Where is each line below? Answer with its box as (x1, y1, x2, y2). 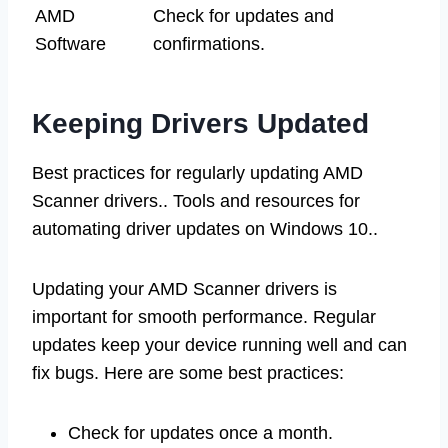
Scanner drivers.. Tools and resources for (32, 190, 360, 211)
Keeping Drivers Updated (32, 107, 369, 139)
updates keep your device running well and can (32, 334, 407, 355)
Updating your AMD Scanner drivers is (32, 278, 337, 299)
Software (35, 33, 106, 54)
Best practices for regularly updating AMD (32, 162, 363, 183)
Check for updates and (153, 5, 334, 26)
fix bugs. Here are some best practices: (32, 362, 344, 383)
